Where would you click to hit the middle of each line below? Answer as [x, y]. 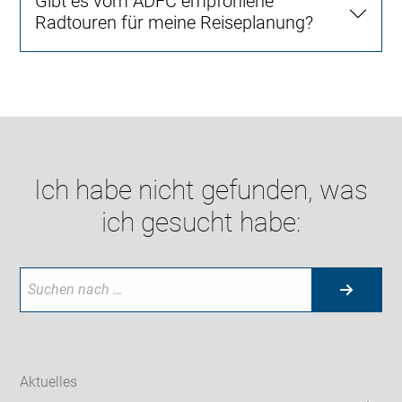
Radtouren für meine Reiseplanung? [175, 22]
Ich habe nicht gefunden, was [201, 189]
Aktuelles [49, 382]
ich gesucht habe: [201, 222]
